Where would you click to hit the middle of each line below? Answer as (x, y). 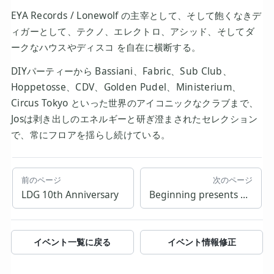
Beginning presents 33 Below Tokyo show (244, 194)
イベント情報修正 (202, 242)
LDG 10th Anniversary (70, 194)
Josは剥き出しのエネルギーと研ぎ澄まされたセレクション (134, 118)
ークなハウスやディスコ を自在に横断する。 (106, 47)
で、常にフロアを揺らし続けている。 (91, 134)
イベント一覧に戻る (72, 242)
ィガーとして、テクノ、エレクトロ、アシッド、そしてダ (132, 31)
